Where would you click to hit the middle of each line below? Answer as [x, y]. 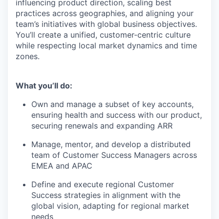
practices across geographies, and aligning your [105, 13]
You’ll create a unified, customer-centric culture [103, 35]
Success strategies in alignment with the [106, 195]
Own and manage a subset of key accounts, [112, 104]
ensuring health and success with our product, [117, 115]
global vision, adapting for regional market [110, 206]
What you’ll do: [44, 86]
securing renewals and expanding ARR [102, 126]
